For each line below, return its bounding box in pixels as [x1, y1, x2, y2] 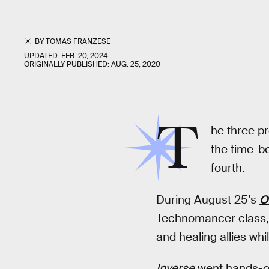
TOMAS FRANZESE [46, 37, 111, 46]
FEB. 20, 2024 [61, 51, 107, 61]
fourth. [210, 160, 245, 175]
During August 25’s [156, 192, 259, 207]
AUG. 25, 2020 [111, 59, 160, 69]
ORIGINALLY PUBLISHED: [24, 59, 111, 69]
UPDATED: [24, 51, 61, 61]
